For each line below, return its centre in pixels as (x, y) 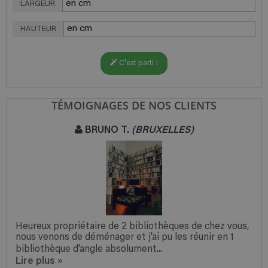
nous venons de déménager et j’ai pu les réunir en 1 (125, 237)
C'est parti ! (138, 63)
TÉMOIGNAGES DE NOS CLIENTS (134, 105)
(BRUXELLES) (162, 129)
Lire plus (35, 260)
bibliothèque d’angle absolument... (89, 249)
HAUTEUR (38, 29)
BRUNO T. (107, 129)
